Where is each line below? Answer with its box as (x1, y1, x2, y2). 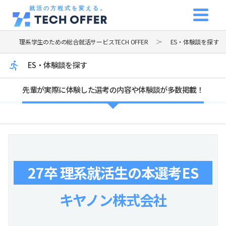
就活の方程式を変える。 (29, 4, 107, 12)
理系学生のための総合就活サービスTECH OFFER (19, 37, 148, 46)
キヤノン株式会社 (59, 190, 167, 210)
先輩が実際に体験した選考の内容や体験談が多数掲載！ (22, 84, 204, 95)
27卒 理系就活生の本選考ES (28, 162, 198, 183)
